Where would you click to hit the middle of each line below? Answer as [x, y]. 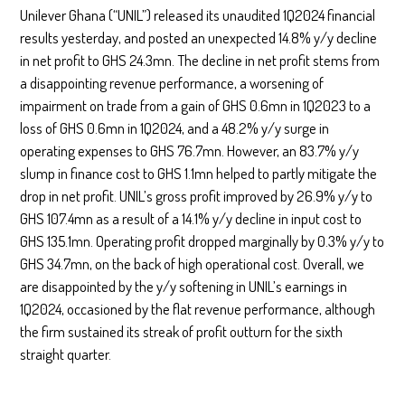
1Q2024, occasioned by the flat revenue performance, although [198, 308]
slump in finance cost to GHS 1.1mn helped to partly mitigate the [199, 173]
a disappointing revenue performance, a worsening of [172, 82]
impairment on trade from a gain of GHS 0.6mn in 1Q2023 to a [196, 105]
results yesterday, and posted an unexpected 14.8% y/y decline [199, 37]
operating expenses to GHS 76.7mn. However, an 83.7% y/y [190, 150]
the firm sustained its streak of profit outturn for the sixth [182, 331]
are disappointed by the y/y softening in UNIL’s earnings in [184, 286]
